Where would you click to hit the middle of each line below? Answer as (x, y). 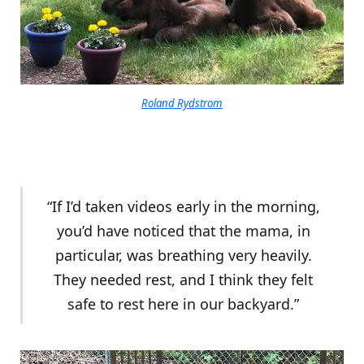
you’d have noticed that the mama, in (183, 230)
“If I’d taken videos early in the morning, (183, 206)
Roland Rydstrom (182, 103)
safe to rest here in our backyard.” (183, 303)
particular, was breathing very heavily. (183, 255)
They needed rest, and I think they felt (183, 279)
